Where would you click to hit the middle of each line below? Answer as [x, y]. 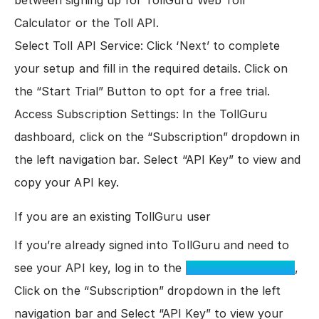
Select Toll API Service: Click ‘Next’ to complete [147, 46]
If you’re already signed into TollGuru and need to [152, 245]
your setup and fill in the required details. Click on [151, 68]
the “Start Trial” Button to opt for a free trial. [142, 91]
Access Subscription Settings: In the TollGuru [141, 114]
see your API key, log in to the [100, 268]
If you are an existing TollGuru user [113, 216]
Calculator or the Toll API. [87, 23]
